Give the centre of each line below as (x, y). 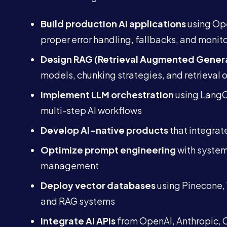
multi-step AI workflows (91, 110)
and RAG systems (78, 201)
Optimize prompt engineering (108, 150)
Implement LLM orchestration (107, 94)
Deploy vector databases (98, 185)
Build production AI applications (113, 24)
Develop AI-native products (104, 130)
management (70, 165)
